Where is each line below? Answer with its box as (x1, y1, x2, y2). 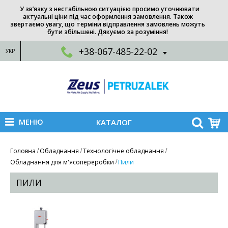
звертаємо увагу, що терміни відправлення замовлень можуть (10, 20, 205, 28)
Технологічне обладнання (83, 146, 164, 155)
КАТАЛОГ (96, 117, 132, 127)
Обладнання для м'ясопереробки (10, 157, 114, 166)
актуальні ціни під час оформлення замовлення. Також (22, 12, 193, 21)
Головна (10, 146, 36, 155)
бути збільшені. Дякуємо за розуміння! (47, 27, 168, 36)
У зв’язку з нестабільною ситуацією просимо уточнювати (20, 5, 199, 13)
